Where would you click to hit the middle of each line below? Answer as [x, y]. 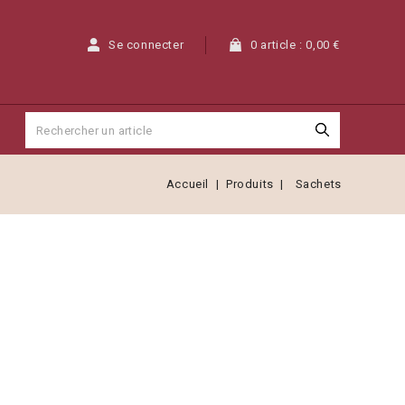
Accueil [187, 184]
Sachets [318, 184]
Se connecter [146, 45]
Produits [250, 184]
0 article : [278, 45]
